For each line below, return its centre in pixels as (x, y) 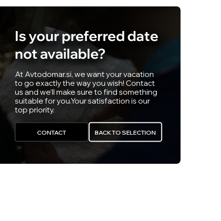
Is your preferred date (86, 36)
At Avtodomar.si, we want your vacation (84, 74)
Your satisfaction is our (110, 101)
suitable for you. (42, 101)
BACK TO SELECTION (125, 133)
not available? (60, 54)
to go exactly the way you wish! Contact (85, 83)
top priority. (34, 110)
